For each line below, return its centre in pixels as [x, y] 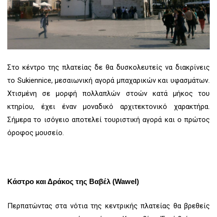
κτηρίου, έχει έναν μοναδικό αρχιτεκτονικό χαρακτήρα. [108, 106]
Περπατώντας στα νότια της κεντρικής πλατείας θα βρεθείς [108, 206]
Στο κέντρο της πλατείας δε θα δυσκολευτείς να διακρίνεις [108, 67]
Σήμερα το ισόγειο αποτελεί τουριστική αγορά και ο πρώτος [108, 119]
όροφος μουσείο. [36, 132]
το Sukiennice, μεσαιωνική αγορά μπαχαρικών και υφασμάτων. [108, 80]
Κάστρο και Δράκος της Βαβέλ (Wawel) [73, 181]
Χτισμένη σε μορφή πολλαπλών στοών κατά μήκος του [108, 93]
